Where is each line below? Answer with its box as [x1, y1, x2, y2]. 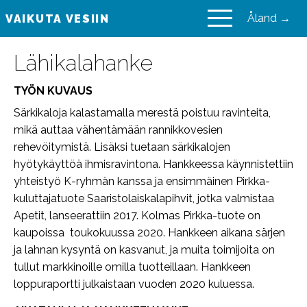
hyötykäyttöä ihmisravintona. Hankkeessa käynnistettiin [14, 158, 293, 171]
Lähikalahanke [14, 50, 153, 76]
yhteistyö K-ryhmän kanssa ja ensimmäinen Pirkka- [14, 175, 270, 188]
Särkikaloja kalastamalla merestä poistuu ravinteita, [14, 106, 271, 120]
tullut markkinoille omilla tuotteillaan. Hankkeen [14, 260, 251, 274]
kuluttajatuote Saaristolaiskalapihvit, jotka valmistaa [14, 192, 274, 206]
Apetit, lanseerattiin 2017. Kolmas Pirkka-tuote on [14, 209, 260, 223]
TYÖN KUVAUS [14, 84, 93, 98]
